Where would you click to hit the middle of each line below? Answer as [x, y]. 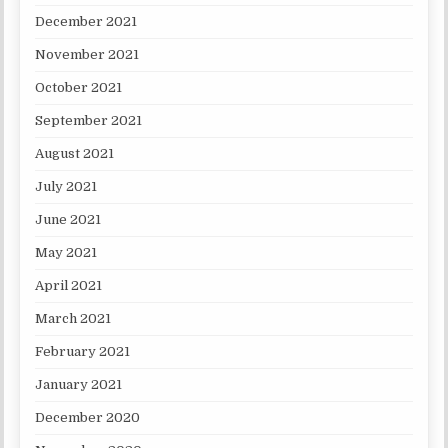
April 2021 [69, 286]
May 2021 [66, 253]
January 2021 [79, 385]
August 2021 [75, 154]
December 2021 [86, 22]
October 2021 [79, 88]
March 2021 [73, 319]
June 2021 [68, 220]
